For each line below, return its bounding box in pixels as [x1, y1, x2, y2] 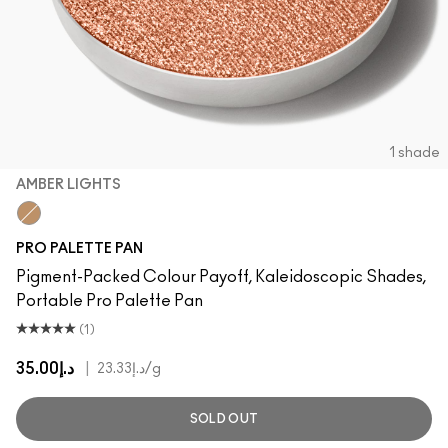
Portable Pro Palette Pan [16, 293, 203, 309]
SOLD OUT [189, 413, 259, 425]
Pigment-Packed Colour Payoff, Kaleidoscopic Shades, [16, 269, 426, 285]
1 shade [389, 146, 440, 160]
